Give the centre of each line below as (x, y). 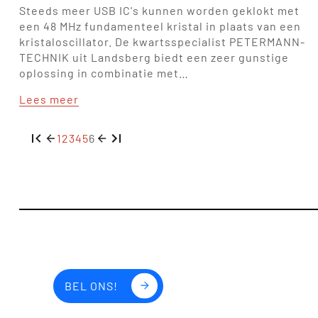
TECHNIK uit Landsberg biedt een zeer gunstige (154, 57)
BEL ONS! (91, 285)
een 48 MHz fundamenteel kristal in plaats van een (160, 26)
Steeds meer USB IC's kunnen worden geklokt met (159, 10)
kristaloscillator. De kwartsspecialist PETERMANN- (162, 41)
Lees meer (49, 99)
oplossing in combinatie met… (104, 72)
